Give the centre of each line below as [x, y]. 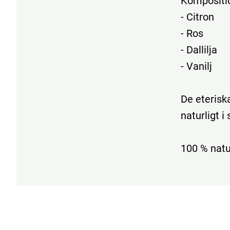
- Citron [197, 17]
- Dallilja [199, 50]
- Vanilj [196, 66]
